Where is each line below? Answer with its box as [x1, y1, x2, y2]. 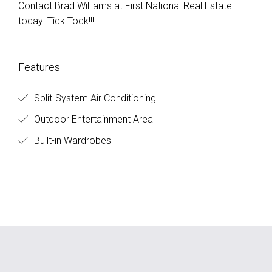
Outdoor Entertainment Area [32, 114, 153, 125]
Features [18, 61, 60, 73]
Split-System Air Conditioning [32, 92, 156, 104]
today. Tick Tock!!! [18, 15, 94, 27]
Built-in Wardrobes [32, 135, 111, 146]
